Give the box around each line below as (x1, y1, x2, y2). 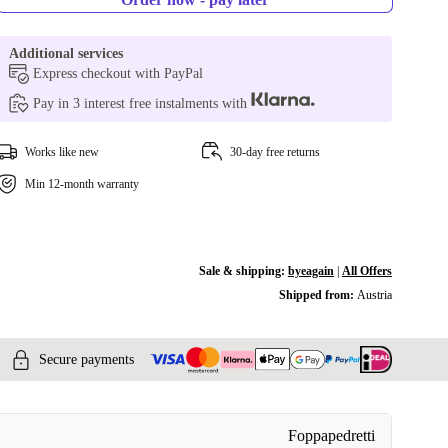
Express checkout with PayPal (33, 66, 204, 81)
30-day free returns (229, 145, 320, 159)
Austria (356, 288, 392, 302)
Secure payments (39, 351, 134, 367)
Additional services (9, 46, 124, 61)
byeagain (287, 264, 334, 278)
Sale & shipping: (198, 264, 288, 278)
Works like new (25, 145, 100, 159)
